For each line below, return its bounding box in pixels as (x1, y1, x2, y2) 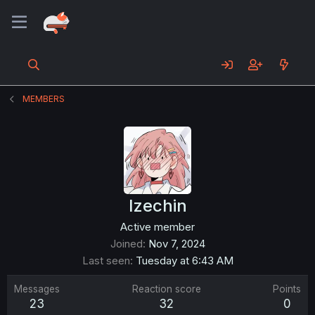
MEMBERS (22, 94, 65, 104)
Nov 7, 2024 (148, 237, 205, 250)
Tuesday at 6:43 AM (135, 254, 233, 267)
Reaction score (131, 283, 201, 295)
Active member (120, 220, 195, 233)
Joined (110, 237, 143, 250)
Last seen (82, 254, 130, 267)
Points (273, 283, 301, 295)
